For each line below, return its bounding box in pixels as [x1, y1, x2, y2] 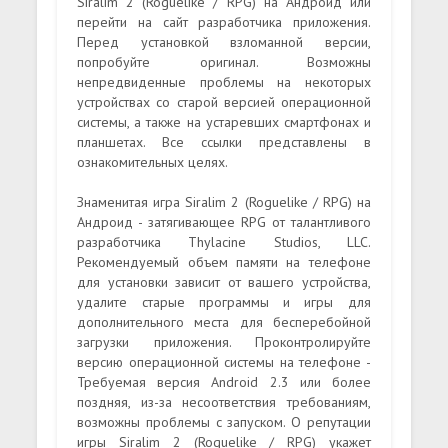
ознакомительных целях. [77, 152, 229, 171]
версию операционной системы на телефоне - [77, 352, 371, 371]
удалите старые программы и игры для [77, 292, 371, 311]
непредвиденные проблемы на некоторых [77, 72, 371, 91]
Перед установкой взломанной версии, [77, 32, 371, 51]
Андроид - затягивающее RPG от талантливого [77, 212, 371, 231]
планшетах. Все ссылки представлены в [77, 132, 371, 151]
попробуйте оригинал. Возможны [77, 52, 371, 71]
